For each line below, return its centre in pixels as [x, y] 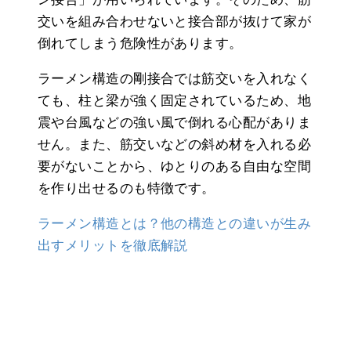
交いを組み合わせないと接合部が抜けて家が [175, 21]
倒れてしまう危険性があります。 [140, 43]
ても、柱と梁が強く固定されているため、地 [174, 100]
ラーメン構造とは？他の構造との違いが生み [175, 223]
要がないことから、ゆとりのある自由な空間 [174, 166]
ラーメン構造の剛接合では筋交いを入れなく [174, 78]
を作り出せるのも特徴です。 [127, 188]
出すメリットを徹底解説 [113, 245]
